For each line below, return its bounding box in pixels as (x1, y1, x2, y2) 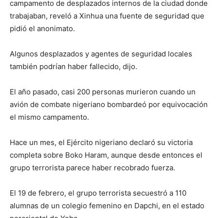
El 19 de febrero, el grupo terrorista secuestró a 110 (10, 188, 186, 198)
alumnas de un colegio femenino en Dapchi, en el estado (10, 200, 204, 210)
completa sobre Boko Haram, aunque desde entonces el (10, 150, 202, 160)
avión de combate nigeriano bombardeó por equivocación (10, 99, 208, 109)
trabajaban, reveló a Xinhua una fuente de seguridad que (10, 11, 204, 20)
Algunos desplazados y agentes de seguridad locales (10, 49, 192, 58)
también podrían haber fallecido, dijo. (10, 61, 137, 71)
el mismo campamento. (10, 112, 89, 122)
